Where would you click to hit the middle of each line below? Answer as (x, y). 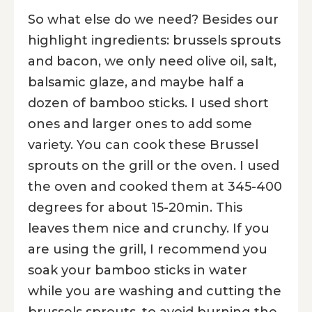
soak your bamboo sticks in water (138, 270)
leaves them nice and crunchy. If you (149, 228)
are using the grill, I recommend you (148, 249)
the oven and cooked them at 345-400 (155, 186)
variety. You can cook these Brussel (143, 145)
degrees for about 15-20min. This (135, 207)
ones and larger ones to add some (140, 124)
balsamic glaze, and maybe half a (136, 82)
